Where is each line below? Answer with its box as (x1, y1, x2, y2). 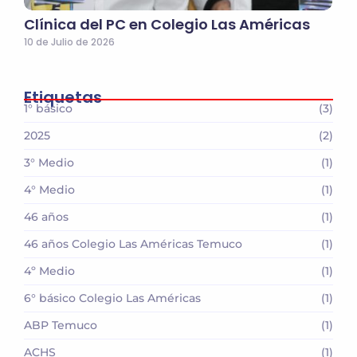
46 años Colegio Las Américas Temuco (24, 237, 242, 252)
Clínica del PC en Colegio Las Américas (24, 14, 310, 35)
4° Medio (24, 182, 75, 198)
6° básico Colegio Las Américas (24, 291, 201, 306)
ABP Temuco (24, 318, 97, 333)
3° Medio (24, 155, 74, 171)
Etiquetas (24, 86, 102, 109)
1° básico (24, 101, 73, 116)
